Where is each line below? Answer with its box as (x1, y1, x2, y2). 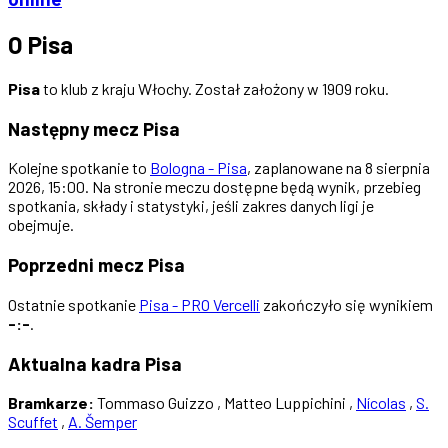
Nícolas (356, 393, 406, 413)
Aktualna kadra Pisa (8, 351, 182, 375)
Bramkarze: (8, 393, 94, 413)
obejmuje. (8, 215, 74, 235)
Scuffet (8, 412, 58, 432)
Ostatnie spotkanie (8, 294, 139, 314)
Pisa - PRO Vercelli (139, 294, 260, 314)
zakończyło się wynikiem (260, 294, 433, 314)
